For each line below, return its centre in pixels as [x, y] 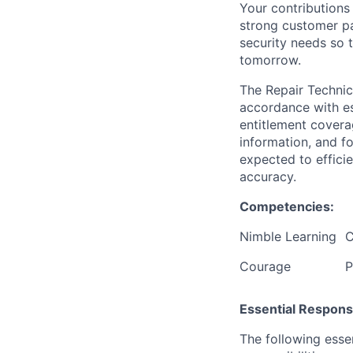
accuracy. [268, 176]
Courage [265, 266]
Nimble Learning [288, 236]
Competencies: [287, 206]
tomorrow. [270, 60]
